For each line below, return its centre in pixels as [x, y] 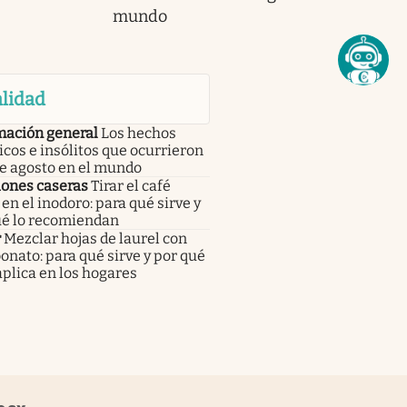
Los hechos [138, 133]
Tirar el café [130, 185]
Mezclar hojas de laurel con [95, 238]
